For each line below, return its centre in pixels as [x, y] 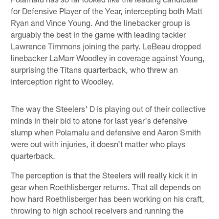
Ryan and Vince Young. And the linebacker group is [101, 22]
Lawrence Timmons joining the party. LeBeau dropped [106, 46]
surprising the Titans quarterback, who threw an [95, 69]
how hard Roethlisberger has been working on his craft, [108, 198]
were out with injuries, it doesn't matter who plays [98, 143]
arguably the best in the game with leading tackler [99, 34]
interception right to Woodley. [63, 81]
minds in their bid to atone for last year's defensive [99, 120]
